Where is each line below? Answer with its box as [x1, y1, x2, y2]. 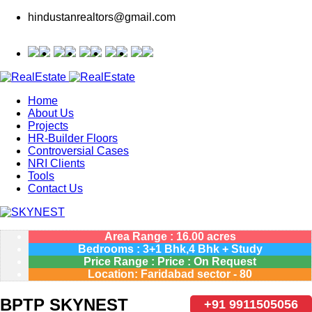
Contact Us [28, 182, 83, 194]
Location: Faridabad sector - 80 [88, 268, 252, 280]
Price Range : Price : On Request [84, 256, 256, 267]
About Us [28, 107, 74, 119]
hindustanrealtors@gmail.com [28, 11, 175, 23]
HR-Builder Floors [28, 132, 118, 144]
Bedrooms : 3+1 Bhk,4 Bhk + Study [77, 243, 263, 255]
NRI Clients [28, 157, 85, 169]
